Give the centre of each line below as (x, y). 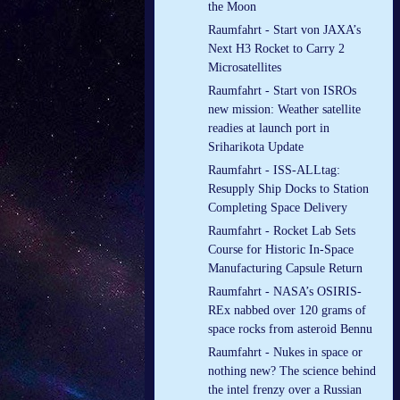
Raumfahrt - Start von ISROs (282, 91)
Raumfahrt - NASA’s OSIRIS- (285, 292)
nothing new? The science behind (292, 371)
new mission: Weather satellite (284, 110)
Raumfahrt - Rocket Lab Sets (282, 231)
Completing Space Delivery (278, 208)
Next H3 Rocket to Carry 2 (276, 49)
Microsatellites (245, 68)
